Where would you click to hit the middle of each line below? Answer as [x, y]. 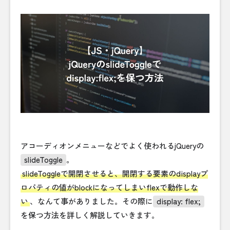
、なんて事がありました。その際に [91, 201]
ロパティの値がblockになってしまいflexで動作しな [109, 187]
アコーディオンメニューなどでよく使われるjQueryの [112, 146]
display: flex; [179, 201]
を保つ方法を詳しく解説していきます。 [90, 215]
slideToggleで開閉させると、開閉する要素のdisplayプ [115, 174]
